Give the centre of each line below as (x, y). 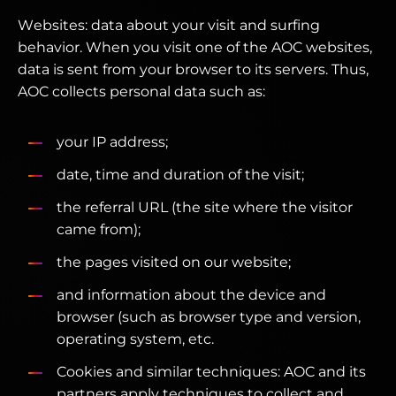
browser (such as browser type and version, (209, 317)
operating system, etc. (135, 339)
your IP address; (112, 142)
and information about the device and (191, 295)
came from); (99, 229)
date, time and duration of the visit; (180, 175)
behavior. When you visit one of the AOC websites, (195, 47)
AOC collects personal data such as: (141, 91)
